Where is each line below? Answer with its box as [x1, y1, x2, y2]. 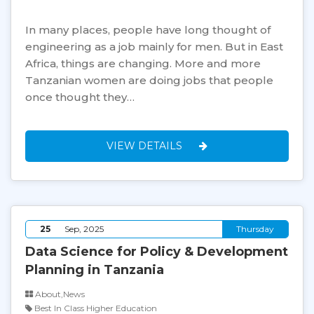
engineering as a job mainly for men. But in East [25, 40, 283, 53]
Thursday [236, 224, 274, 234]
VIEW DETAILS [107, 139, 185, 152]
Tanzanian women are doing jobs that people [25, 74, 273, 87]
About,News [33, 289, 85, 299]
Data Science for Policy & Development [25, 244, 288, 259]
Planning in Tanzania [25, 262, 164, 278]
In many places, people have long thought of [25, 23, 271, 36]
